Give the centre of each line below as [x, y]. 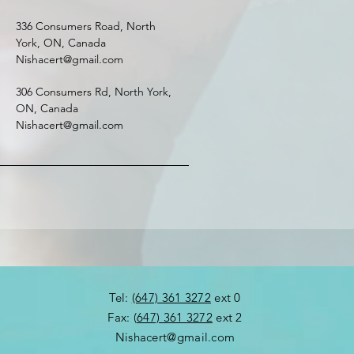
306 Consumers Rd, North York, [94, 92]
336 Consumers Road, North [86, 26]
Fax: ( [122, 317]
